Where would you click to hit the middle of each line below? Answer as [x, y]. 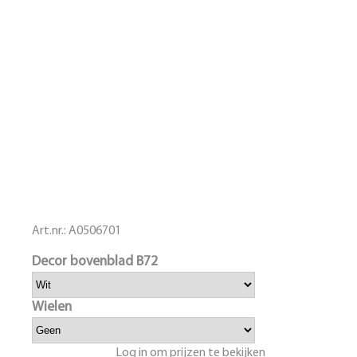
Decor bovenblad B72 [95, 262]
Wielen [52, 307]
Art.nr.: [49, 231]
